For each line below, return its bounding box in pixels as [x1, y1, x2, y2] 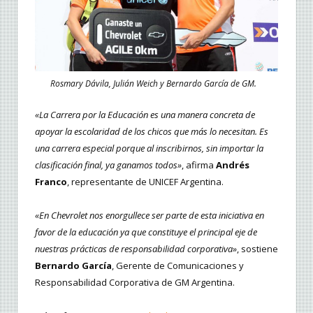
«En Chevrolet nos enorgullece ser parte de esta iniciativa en [35, 208, 264, 221]
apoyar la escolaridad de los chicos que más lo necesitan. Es [35, 124, 268, 138]
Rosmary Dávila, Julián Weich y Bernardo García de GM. [50, 77, 256, 89]
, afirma [182, 158, 216, 171]
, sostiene [237, 242, 278, 255]
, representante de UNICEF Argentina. [67, 175, 224, 188]
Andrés [216, 158, 249, 171]
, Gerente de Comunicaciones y [112, 259, 244, 272]
